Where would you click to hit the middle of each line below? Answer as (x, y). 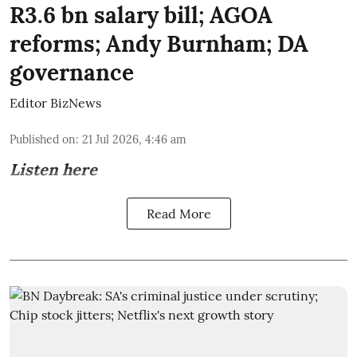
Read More (178, 214)
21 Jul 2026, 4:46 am (134, 140)
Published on (43, 140)
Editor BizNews (55, 103)
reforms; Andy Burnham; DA (159, 44)
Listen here (53, 170)
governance (72, 73)
